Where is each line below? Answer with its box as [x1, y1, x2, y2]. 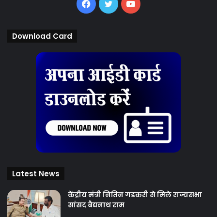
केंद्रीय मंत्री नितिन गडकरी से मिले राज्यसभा [68, 189, 202, 200]
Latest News [12, 168, 60, 179]
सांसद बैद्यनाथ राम [68, 200, 124, 210]
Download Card [12, 31, 72, 41]
